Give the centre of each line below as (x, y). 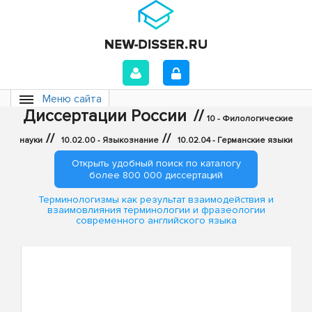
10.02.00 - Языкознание (110, 140)
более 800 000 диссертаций (156, 175)
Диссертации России (104, 116)
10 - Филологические (250, 119)
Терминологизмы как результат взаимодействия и (156, 200)
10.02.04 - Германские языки (235, 140)
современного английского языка (156, 221)
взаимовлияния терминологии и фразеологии (156, 210)
